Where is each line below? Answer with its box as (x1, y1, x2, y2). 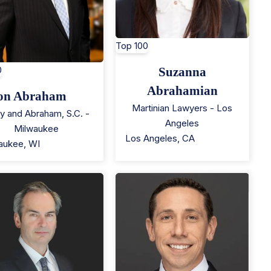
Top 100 (115, 40, 148, 52)
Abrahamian (146, 83, 218, 99)
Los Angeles (125, 132, 177, 145)
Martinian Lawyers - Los (132, 102, 233, 114)
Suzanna (158, 65, 206, 80)
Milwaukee (13, 122, 59, 134)
